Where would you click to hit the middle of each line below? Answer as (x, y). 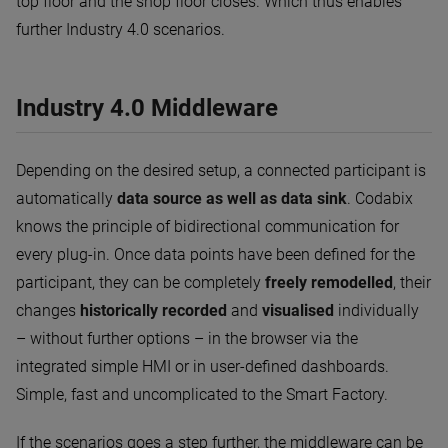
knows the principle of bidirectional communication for (207, 226)
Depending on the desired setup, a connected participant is (221, 170)
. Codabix (380, 198)
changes (48, 310)
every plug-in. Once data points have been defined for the (215, 254)
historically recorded (153, 310)
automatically (66, 198)
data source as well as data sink (232, 198)
